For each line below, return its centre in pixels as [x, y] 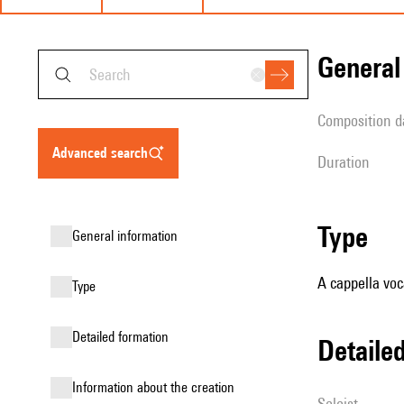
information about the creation [155, 387]
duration [348, 162]
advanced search [104, 153]
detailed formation [124, 337]
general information [129, 236]
